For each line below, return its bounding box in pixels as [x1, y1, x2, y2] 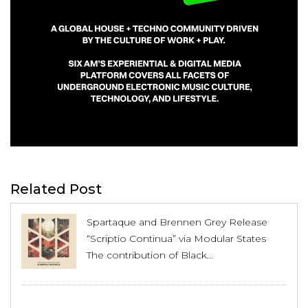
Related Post [10, 180, 102, 197]
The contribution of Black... [87, 248, 213, 261]
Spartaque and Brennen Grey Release [87, 215, 267, 228]
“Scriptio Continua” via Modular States [87, 232, 266, 245]
